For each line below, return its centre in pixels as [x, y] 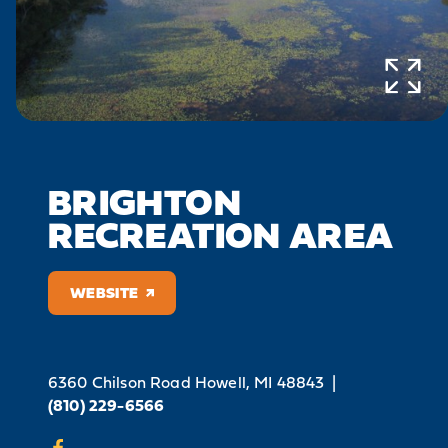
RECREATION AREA [221, 234]
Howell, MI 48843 [259, 382]
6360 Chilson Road [119, 382]
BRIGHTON [144, 201]
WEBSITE [104, 292]
